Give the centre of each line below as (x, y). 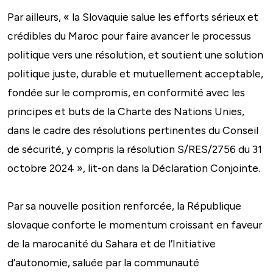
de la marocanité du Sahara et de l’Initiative (112, 243)
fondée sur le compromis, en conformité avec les (126, 92)
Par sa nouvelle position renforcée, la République (124, 205)
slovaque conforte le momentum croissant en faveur (135, 224)
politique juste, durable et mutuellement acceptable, (135, 73)
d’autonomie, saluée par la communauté (103, 262)
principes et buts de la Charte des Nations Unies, (126, 111)
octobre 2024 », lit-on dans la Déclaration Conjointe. (134, 168)
